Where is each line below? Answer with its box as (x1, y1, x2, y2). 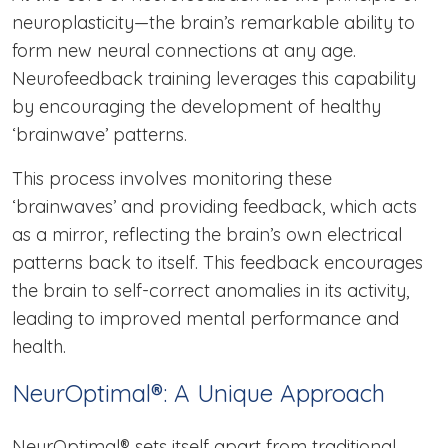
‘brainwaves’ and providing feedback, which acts (12, 195, 417, 219)
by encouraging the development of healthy (12, 95, 381, 119)
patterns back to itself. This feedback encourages (12, 251, 423, 275)
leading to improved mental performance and (12, 307, 399, 331)
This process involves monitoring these (12, 167, 332, 191)
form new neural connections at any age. (12, 39, 356, 63)
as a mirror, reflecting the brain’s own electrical (12, 223, 402, 247)
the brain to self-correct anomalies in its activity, (12, 279, 409, 303)
